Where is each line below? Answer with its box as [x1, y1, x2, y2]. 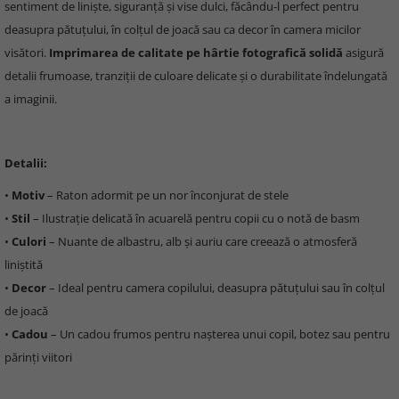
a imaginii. [4, 91, 57, 107]
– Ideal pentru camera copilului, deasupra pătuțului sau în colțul [46, 280, 385, 296]
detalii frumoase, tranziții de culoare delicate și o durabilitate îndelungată [4, 68, 387, 84]
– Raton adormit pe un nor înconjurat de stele [45, 187, 289, 203]
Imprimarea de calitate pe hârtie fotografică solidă [49, 45, 343, 61]
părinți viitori [4, 349, 72, 365]
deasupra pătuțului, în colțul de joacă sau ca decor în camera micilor [4, 21, 361, 37]
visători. [4, 45, 49, 61]
